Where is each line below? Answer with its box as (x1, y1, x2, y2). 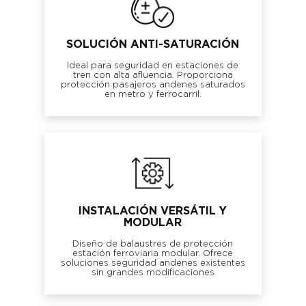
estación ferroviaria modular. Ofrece (72, 249, 234, 258)
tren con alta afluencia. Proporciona (72, 70, 233, 80)
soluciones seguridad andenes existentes (60, 258, 245, 268)
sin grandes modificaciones (91, 268, 214, 277)
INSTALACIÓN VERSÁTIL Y (79, 205, 227, 217)
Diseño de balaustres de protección (72, 239, 234, 249)
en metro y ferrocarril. (104, 89, 201, 99)
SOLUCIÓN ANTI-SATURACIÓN (66, 38, 240, 50)
